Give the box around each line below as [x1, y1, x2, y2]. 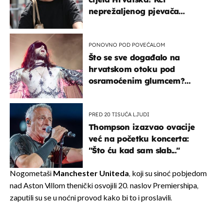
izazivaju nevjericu [89, 99, 164, 109]
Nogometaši [10, 169, 53, 179]
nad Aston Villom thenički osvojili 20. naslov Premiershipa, [10, 181, 199, 191]
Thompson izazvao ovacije [89, 122, 195, 132]
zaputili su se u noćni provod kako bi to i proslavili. [10, 193, 172, 203]
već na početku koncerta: [89, 133, 189, 144]
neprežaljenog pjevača [89, 6, 179, 16]
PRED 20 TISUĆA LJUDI [89, 110, 149, 118]
